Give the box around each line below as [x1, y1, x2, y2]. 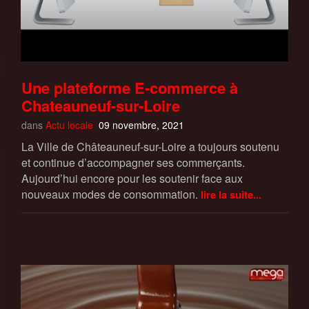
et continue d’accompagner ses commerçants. [21, 154, 245, 170]
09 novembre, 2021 [99, 117, 184, 132]
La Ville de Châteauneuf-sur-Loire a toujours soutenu [21, 138, 279, 154]
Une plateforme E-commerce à [21, 76, 238, 99]
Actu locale [46, 117, 93, 132]
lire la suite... [201, 186, 261, 202]
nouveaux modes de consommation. [21, 186, 198, 202]
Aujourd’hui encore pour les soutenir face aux [21, 170, 243, 186]
